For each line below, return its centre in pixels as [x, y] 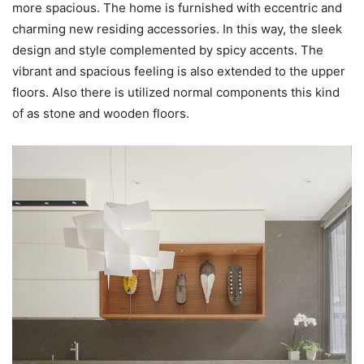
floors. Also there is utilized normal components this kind [176, 92]
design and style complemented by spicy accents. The [168, 50]
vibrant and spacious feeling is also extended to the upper [179, 71]
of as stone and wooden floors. [101, 113]
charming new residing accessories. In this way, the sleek [177, 28]
